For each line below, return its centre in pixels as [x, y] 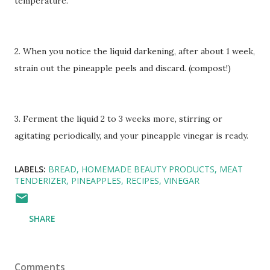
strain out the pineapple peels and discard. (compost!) [123, 68]
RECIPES [143, 180]
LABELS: [30, 169]
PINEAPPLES [96, 180]
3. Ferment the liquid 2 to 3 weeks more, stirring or [118, 118]
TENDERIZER [40, 180]
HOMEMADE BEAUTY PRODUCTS [148, 169]
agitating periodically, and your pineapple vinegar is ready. [131, 135]
